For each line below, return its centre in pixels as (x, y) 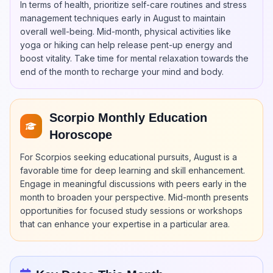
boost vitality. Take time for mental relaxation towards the (134, 58)
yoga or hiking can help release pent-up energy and (126, 45)
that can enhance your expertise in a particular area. (125, 224)
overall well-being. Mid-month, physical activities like (126, 31)
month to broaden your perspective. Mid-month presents (134, 197)
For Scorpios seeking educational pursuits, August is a (129, 157)
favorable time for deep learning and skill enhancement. (133, 170)
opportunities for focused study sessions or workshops (131, 211)
